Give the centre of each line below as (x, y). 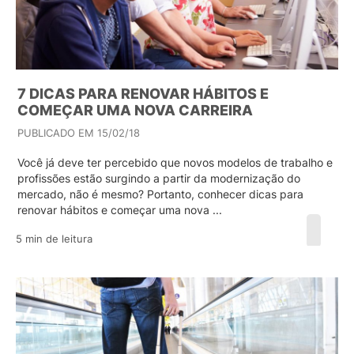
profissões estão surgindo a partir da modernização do (159, 178)
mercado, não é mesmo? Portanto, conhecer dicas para (160, 194)
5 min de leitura (54, 239)
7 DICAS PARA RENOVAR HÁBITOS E (143, 94)
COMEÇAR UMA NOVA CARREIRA (135, 110)
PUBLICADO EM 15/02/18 (79, 133)
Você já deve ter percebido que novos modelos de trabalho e (175, 162)
